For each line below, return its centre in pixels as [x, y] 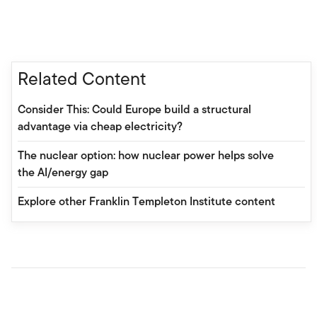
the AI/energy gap [63, 173]
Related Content [82, 79]
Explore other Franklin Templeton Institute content [146, 202]
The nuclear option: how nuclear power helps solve [146, 156]
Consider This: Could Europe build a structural [134, 110]
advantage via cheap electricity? [100, 127]
